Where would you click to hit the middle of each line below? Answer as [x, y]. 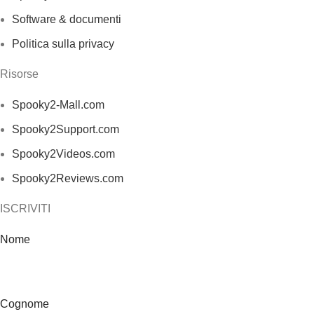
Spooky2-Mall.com [58, 105]
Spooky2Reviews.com [68, 178]
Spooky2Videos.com [63, 154]
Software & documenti [67, 19]
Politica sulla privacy [63, 44]
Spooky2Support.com [66, 129]
